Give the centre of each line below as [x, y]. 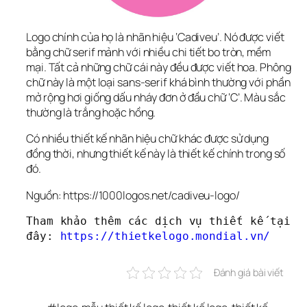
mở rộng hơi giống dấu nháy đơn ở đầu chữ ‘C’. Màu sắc [156, 98]
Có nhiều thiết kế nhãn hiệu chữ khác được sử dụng [148, 139]
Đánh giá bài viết [248, 272]
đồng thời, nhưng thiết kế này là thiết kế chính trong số [156, 154]
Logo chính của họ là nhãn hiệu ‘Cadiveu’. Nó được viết [155, 37]
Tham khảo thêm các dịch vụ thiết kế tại [159, 221]
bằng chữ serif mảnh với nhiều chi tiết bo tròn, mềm [148, 52]
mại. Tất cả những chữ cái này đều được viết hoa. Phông [159, 67]
